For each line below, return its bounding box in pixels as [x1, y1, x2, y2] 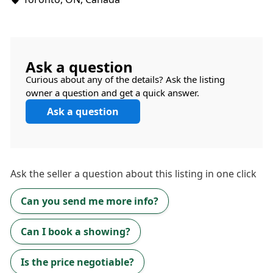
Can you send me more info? [21, 194, 158, 208]
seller [47, 167, 72, 180]
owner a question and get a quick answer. [26, 87, 199, 99]
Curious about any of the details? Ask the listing [26, 73, 225, 85]
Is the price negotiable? [21, 255, 134, 269]
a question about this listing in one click [72, 167, 257, 180]
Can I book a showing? [21, 225, 130, 238]
